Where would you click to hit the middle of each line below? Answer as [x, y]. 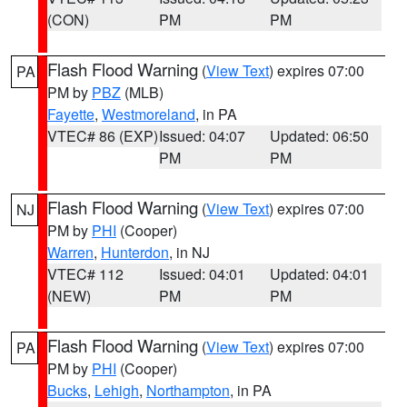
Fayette [71, 114]
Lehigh [117, 390]
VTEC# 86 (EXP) [103, 136]
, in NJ [189, 252]
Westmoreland [149, 114]
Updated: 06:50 [320, 136]
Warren [70, 252]
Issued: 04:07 [202, 136]
